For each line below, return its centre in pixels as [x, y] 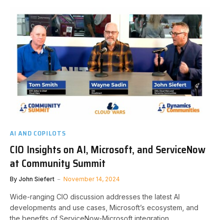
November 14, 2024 [92, 179]
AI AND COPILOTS [38, 133]
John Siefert [37, 179]
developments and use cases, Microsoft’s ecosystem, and [104, 207]
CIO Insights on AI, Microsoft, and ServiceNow [108, 149]
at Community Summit [58, 163]
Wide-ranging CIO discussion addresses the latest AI [95, 196]
